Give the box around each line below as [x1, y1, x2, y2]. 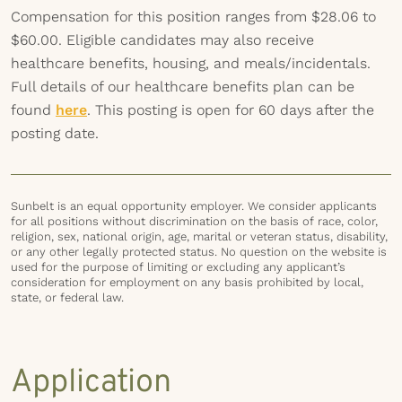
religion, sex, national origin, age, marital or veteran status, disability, [11, 230, 388, 243]
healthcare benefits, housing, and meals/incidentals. [11, 55, 371, 72]
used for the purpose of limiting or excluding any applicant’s [11, 260, 345, 274]
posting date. [11, 125, 99, 142]
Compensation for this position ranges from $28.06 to [11, 8, 376, 25]
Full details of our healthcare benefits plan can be [11, 78, 354, 95]
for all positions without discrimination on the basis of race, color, [11, 214, 378, 228]
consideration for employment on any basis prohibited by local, [11, 275, 363, 289]
